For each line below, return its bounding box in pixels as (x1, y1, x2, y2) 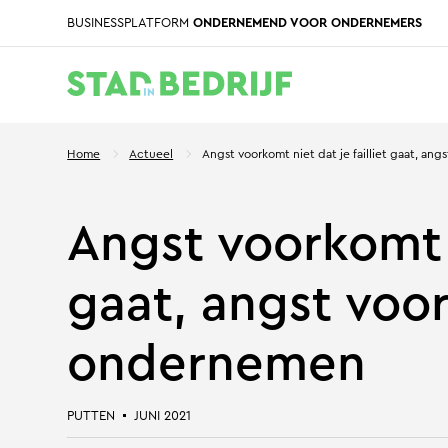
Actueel (129, 145, 174, 163)
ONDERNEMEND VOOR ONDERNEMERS (193, 13, 423, 32)
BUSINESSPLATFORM (67, 13, 194, 32)
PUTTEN (67, 406, 116, 425)
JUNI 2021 (134, 406, 192, 425)
